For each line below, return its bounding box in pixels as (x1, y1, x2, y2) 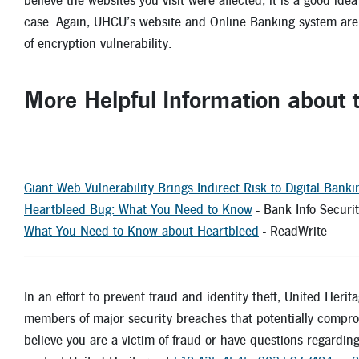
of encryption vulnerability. (24, 37, 179, 51)
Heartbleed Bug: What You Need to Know (24, 203, 252, 217)
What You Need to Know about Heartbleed (24, 224, 259, 239)
